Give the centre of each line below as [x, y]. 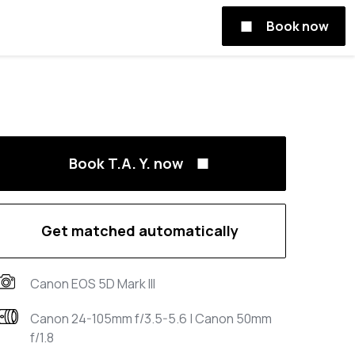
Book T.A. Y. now [126, 163]
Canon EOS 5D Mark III [93, 284]
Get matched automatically [139, 231]
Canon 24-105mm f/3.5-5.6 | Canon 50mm [151, 319]
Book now [298, 26]
